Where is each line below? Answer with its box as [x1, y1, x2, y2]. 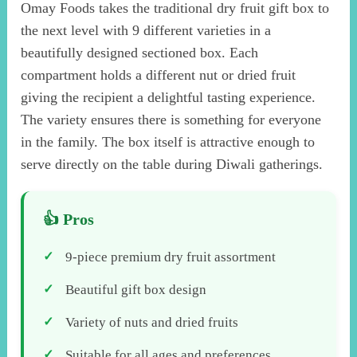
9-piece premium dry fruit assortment [65, 249, 277, 265]
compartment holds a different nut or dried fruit [21, 66, 296, 83]
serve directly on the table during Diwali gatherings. [21, 155, 324, 172]
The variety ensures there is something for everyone [21, 111, 322, 127]
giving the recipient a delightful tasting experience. [21, 88, 316, 105]
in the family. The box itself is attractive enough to [21, 133, 316, 150]
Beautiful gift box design [65, 281, 207, 297]
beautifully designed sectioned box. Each [21, 44, 259, 61]
